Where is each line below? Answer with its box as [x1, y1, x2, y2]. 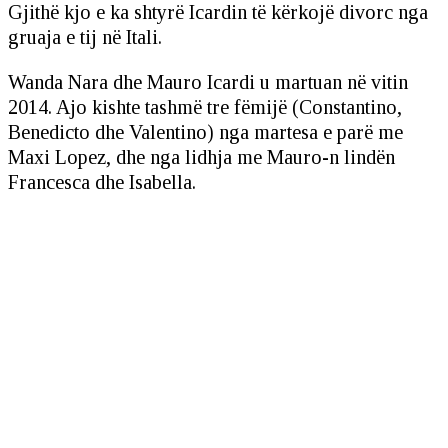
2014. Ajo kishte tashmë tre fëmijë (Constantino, [8, 96, 402, 119]
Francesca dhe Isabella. [8, 171, 196, 194]
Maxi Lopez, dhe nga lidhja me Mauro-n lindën [8, 146, 395, 169]
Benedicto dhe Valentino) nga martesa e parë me [8, 121, 403, 144]
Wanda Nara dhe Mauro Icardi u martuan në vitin [8, 71, 408, 94]
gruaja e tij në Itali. [8, 26, 162, 49]
